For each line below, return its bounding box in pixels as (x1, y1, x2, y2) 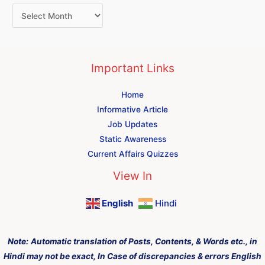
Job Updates (108, 119, 157, 130)
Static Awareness (99, 134, 166, 144)
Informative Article (97, 105, 168, 115)
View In (113, 169, 152, 183)
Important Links (91, 61, 174, 76)
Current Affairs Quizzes (87, 149, 178, 159)
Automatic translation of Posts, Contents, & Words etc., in (31, 236, 257, 246)
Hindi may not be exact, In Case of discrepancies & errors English (4, 251, 261, 261)
